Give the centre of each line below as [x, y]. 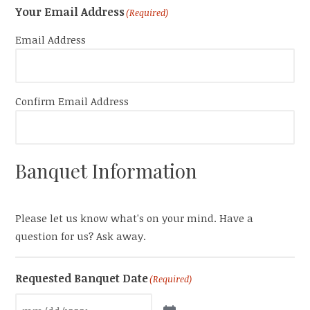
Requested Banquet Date [82, 279]
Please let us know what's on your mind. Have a [135, 218]
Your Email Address [70, 12]
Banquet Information [107, 171]
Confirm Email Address [72, 101]
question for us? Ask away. [81, 236]
